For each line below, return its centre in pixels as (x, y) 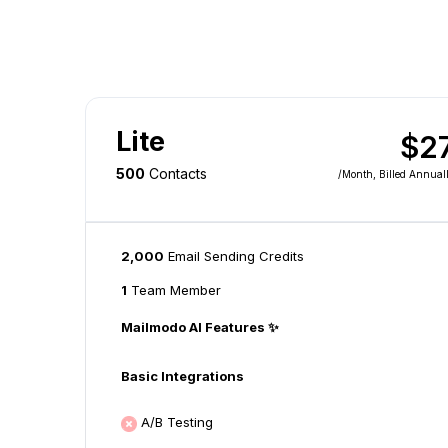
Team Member (173, 290)
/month (356, 174)
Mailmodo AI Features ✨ (199, 327)
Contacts (177, 174)
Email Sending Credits (235, 256)
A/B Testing (176, 422)
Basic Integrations (182, 376)
